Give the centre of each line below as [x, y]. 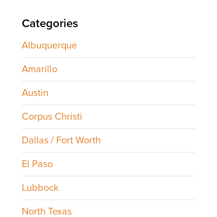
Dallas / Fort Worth [61, 140]
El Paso [37, 164]
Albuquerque [49, 45]
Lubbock [40, 188]
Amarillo [39, 69]
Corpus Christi [52, 116]
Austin [35, 93]
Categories [50, 23]
